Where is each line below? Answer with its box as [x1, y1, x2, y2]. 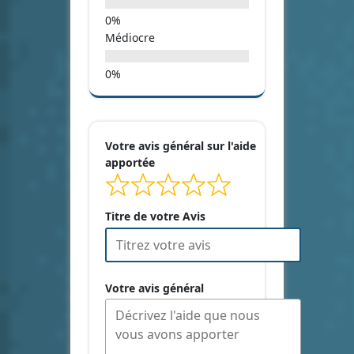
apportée [105, 154, 155, 170]
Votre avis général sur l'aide [105, 137, 256, 153]
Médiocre [105, 29, 155, 45]
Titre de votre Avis [105, 209, 205, 224]
